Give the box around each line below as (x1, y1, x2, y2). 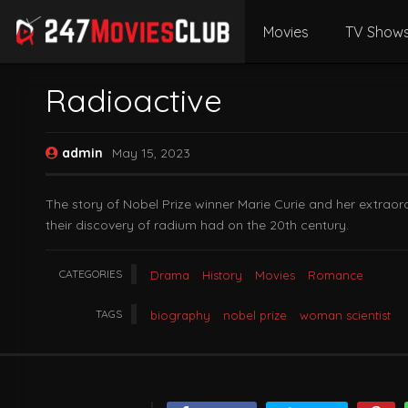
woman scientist (300, 308, 391, 322)
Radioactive (46, 80, 222, 120)
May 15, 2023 (112, 145, 190, 161)
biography (150, 308, 210, 322)
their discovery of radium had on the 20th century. (46, 217, 349, 233)
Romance (308, 268, 363, 282)
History (202, 268, 242, 282)
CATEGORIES (59, 267, 122, 280)
